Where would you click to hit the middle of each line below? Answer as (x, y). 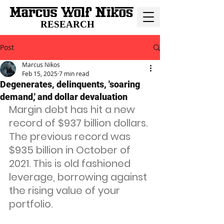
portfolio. (31, 204)
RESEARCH (67, 24)
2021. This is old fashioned (71, 163)
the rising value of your (66, 190)
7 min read (74, 73)
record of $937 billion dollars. (79, 123)
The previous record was (71, 136)
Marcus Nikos (41, 64)
